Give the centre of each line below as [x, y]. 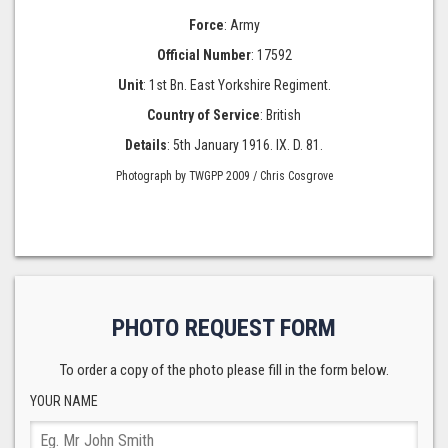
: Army [241, 25]
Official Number [203, 55]
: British [280, 115]
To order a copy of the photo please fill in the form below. [224, 370]
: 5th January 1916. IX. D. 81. [245, 145]
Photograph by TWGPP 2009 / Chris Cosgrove [224, 176]
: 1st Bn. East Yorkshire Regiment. [236, 85]
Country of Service [203, 115]
